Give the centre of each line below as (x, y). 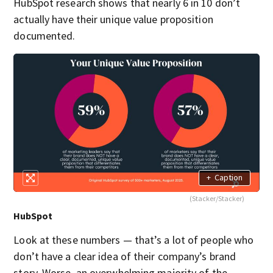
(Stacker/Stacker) (217, 198)
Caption (228, 178)
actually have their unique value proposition (113, 19)
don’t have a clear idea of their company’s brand (125, 256)
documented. (44, 36)
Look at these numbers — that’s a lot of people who (134, 239)
